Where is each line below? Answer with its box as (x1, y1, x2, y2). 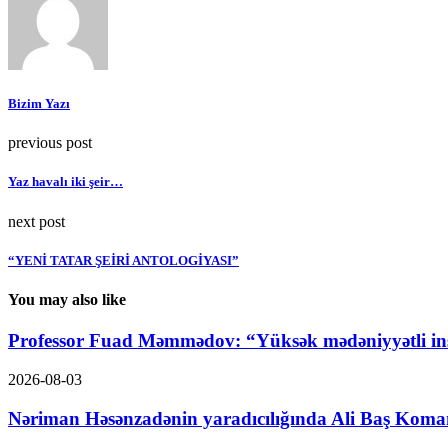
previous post (8, 134, 92, 152)
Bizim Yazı (8, 95, 70, 111)
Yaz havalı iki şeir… (8, 174, 123, 190)
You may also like (8, 290, 126, 308)
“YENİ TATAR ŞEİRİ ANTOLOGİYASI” (8, 252, 239, 268)
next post (8, 212, 65, 230)
